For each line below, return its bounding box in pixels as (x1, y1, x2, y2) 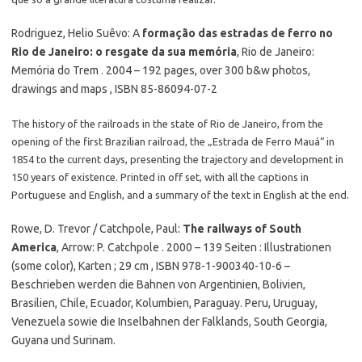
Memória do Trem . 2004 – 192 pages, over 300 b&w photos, (11, 64, 310, 77)
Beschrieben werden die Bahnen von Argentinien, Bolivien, (11, 278, 305, 291)
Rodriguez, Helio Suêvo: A (11, 27, 142, 40)
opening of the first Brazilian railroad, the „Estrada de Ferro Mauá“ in (11, 136, 335, 147)
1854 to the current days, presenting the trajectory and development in (11, 154, 343, 165)
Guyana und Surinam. (11, 334, 116, 347)
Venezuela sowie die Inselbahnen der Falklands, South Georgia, (11, 315, 327, 328)
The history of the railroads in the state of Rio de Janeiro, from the (11, 118, 323, 129)
